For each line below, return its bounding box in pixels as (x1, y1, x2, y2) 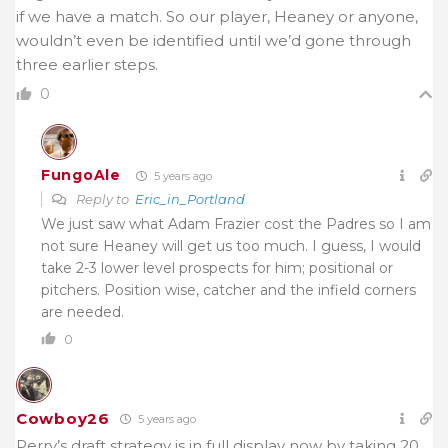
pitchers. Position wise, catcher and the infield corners (41, 280, 416, 299)
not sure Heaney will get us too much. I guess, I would (41, 236, 421, 255)
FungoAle (41, 166, 121, 185)
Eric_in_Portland (135, 190, 245, 207)
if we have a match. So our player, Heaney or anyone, (16, 6, 418, 26)
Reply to (73, 190, 135, 207)
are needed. (41, 302, 124, 321)
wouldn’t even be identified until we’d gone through (16, 30, 411, 50)
